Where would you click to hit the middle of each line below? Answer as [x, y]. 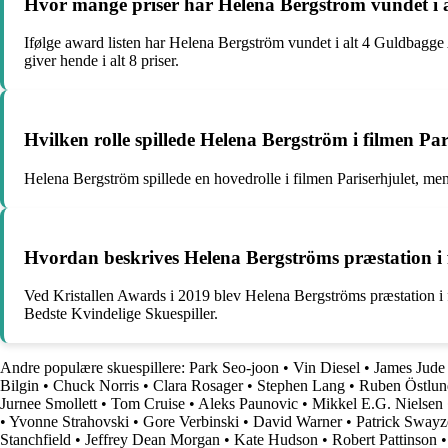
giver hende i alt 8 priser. [101, 61]
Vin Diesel [326, 368]
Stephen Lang [301, 386]
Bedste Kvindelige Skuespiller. [121, 314]
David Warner [297, 422]
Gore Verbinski [191, 422]
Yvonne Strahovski [69, 422]
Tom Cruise [148, 404]
